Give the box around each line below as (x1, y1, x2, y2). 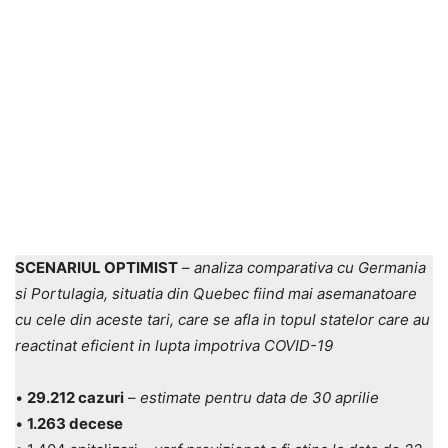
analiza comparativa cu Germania (194, 257, 426, 277)
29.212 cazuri (27, 387, 124, 407)
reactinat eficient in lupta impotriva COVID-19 (15, 335, 333, 355)
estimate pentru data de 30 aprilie (136, 387, 379, 407)
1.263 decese (27, 413, 123, 433)
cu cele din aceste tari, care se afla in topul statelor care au (15, 309, 430, 329)
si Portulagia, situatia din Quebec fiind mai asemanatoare (15, 283, 417, 303)
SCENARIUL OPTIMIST (15, 257, 178, 277)
